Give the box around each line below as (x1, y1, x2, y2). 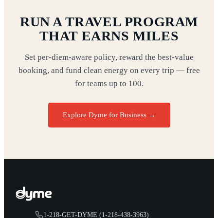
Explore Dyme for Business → (62, 111, 156, 119)
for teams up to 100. (74, 79, 144, 89)
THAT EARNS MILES (39, 28, 179, 44)
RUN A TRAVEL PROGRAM (19, 14, 198, 30)
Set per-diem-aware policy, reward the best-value (24, 53, 194, 62)
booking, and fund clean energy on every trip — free (18, 66, 200, 75)
